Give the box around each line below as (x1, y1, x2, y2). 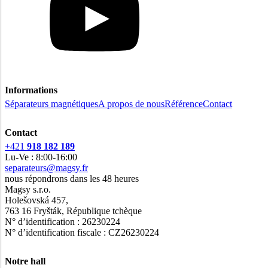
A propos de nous (98, 98, 165, 109)
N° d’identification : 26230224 (5, 216, 120, 227)
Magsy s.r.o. (5, 184, 51, 194)
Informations (5, 84, 57, 95)
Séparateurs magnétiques (5, 98, 98, 109)
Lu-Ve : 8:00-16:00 (5, 151, 77, 162)
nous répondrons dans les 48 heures (5, 173, 139, 184)
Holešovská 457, (5, 194, 68, 205)
